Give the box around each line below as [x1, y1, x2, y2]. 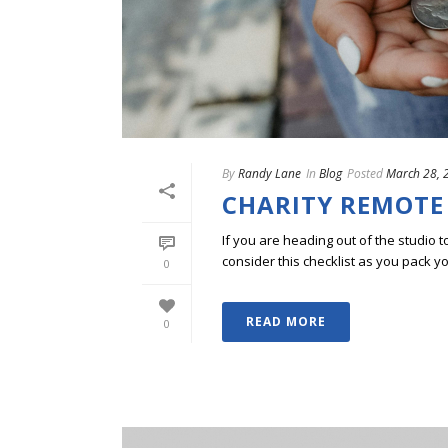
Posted [347, 165, 383, 183]
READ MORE [246, 313, 326, 331]
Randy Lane [238, 165, 301, 183]
